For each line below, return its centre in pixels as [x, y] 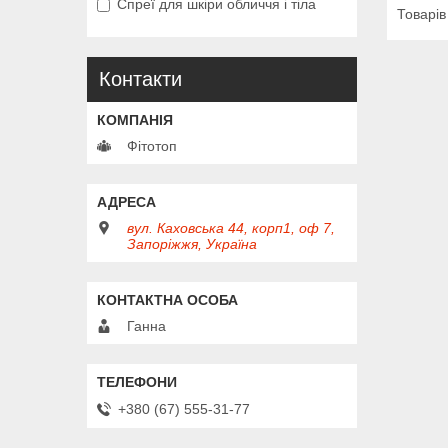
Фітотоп [152, 146]
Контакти [140, 79]
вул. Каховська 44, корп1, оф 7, [231, 228]
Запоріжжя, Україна [192, 244]
